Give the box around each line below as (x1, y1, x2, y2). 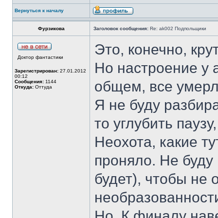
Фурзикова (37, 26, 65, 31)
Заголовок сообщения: (93, 26, 148, 31)
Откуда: (15, 84, 34, 90)
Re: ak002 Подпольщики (148, 26, 206, 31)
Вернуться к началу (15, 8, 64, 13)
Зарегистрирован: (15, 68, 58, 73)
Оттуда (34, 84, 52, 90)
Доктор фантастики (18, 54, 63, 60)
